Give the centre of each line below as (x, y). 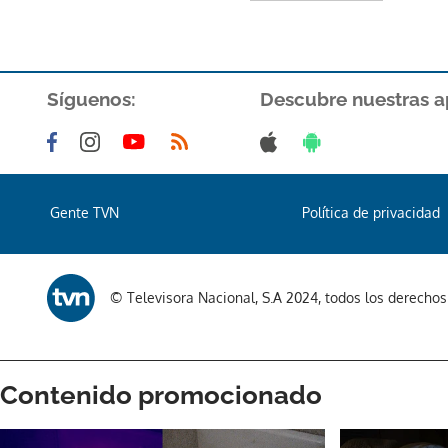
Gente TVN (84, 212)
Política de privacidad (370, 212)
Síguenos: (91, 98)
